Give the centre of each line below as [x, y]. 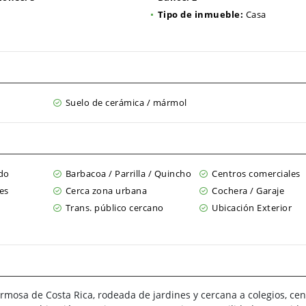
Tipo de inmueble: [200, 14]
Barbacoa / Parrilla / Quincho [128, 173]
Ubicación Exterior [252, 208]
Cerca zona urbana [106, 191]
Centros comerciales [256, 173]
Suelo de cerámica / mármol [126, 102]
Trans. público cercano [114, 208]
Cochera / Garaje [248, 191]
